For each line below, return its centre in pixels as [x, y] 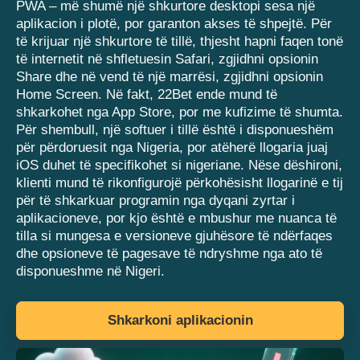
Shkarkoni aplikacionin [180, 320]
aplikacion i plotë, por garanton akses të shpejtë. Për [174, 23]
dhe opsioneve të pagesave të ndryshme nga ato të [169, 253]
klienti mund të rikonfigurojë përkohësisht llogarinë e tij [180, 182]
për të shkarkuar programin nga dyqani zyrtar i [155, 200]
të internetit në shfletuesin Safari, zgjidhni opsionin [167, 59]
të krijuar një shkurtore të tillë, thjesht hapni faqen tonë [180, 41]
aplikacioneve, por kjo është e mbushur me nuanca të [176, 218]
